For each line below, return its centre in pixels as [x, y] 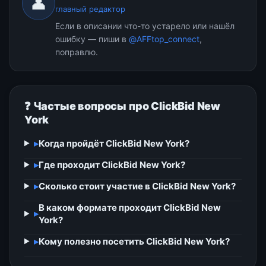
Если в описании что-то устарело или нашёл [145, 26]
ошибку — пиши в [92, 39]
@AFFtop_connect [164, 39]
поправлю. [77, 52]
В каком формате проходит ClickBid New [129, 207]
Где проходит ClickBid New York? [112, 164]
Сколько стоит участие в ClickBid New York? [137, 186]
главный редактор [90, 9]
